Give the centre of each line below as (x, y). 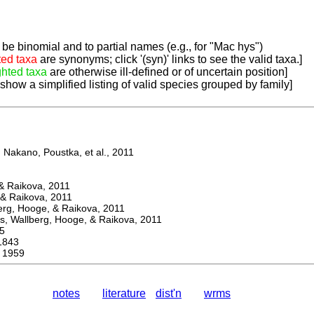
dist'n (169, 294)
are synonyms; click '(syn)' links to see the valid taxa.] (170, 60)
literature (124, 294)
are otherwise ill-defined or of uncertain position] (167, 72)
